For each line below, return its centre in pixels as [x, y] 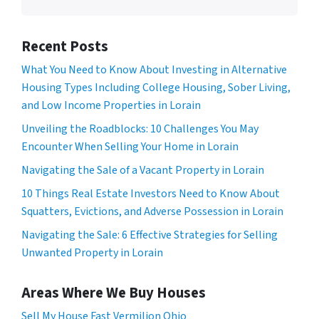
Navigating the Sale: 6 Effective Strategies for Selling [150, 235]
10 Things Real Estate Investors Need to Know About [151, 194]
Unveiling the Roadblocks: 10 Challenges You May [140, 129]
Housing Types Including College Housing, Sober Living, [156, 88]
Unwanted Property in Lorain [92, 253]
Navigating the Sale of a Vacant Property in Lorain [143, 171]
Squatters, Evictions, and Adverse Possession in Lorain [152, 212]
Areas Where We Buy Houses [114, 293]
